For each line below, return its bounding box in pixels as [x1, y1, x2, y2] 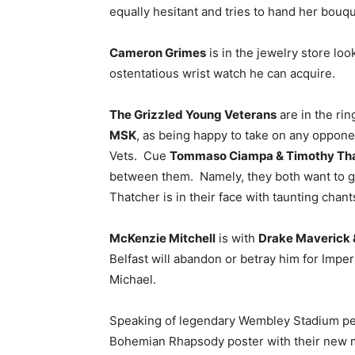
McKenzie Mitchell [109, 230, 216, 246]
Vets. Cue [109, 147, 170, 163]
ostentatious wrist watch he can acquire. [109, 65, 335, 81]
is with [216, 230, 258, 246]
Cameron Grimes [109, 44, 206, 60]
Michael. [109, 271, 156, 287]
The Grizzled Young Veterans [109, 106, 277, 122]
